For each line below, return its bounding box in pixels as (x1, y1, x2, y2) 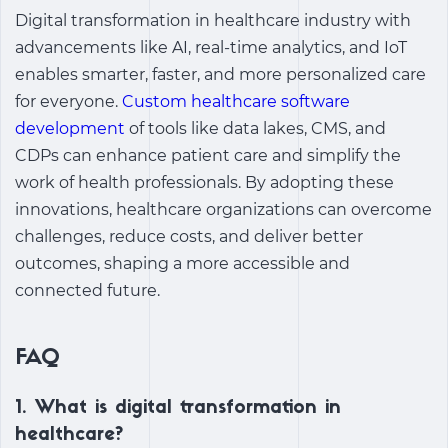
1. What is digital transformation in (15, 399, 341, 419)
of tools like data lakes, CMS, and (125, 119, 386, 139)
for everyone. (15, 92, 122, 112)
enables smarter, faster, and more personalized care (15, 65, 426, 85)
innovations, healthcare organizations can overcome (15, 200, 432, 220)
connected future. (15, 281, 160, 301)
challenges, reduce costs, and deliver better (15, 227, 363, 247)
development (15, 119, 125, 139)
